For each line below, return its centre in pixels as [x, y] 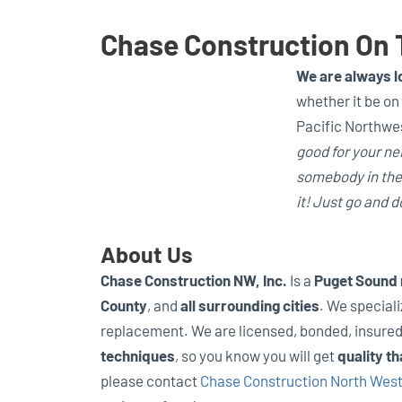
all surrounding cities [250, 305]
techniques [138, 355]
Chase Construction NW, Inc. [194, 280]
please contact [150, 380]
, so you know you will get [256, 355]
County [124, 305]
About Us [147, 253]
